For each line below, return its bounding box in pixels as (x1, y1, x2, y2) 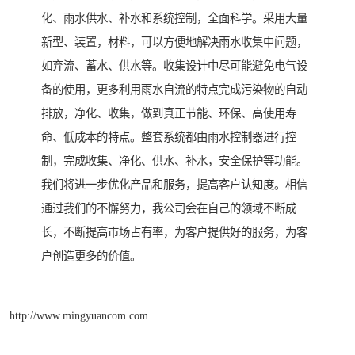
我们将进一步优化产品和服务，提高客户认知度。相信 (41, 178, 307, 192)
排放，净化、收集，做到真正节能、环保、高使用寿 (41, 107, 296, 120)
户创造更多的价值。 (41, 250, 141, 263)
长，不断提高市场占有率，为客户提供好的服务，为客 (41, 226, 307, 239)
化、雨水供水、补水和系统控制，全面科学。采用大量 (41, 12, 307, 25)
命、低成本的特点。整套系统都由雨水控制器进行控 (41, 131, 296, 144)
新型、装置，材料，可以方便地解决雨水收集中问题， (41, 36, 307, 49)
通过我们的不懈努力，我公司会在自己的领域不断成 (41, 202, 296, 216)
